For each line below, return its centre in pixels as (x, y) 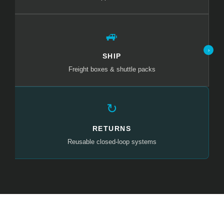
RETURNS (112, 128)
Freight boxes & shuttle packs (112, 69)
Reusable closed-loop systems (112, 141)
